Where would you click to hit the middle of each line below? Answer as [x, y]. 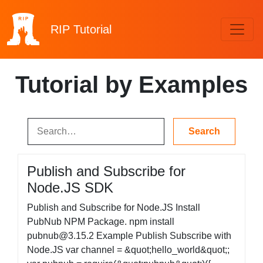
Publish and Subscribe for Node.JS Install [114, 208]
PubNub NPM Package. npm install [101, 222]
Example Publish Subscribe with [163, 236]
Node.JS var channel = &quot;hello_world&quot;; [128, 250]
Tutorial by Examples [131, 85]
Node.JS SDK [70, 188]
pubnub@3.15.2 [60, 236]
